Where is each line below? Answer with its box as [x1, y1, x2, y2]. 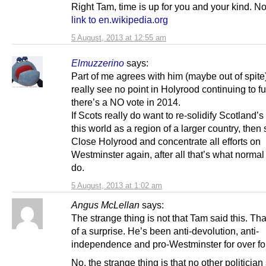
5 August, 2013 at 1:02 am [71, 180, 162, 190]
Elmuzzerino [71, 57, 124, 68]
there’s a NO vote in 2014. [71, 96, 183, 107]
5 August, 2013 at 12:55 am [71, 33, 166, 42]
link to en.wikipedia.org [71, 14, 168, 25]
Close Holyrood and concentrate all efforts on [71, 135, 261, 147]
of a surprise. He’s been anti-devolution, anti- [71, 225, 259, 236]
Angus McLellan [71, 199, 140, 210]
